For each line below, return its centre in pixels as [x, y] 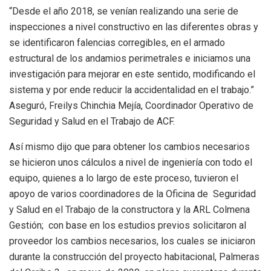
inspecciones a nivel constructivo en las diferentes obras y [134, 27]
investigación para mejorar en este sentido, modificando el [132, 74]
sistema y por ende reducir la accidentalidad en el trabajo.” [132, 90]
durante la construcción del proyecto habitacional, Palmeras [134, 257]
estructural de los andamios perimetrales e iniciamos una [130, 59]
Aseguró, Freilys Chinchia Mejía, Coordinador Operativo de [131, 106]
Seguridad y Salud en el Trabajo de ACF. [92, 122]
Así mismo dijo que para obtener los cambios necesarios [129, 147]
